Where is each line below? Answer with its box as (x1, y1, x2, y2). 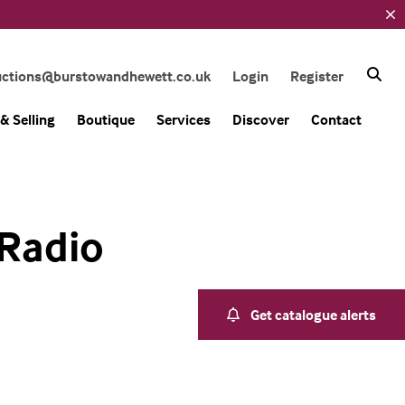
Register (290, 67, 344, 85)
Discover (232, 110, 289, 128)
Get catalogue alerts (250, 306, 376, 324)
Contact (311, 110, 362, 128)
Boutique (77, 110, 135, 128)
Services (156, 110, 211, 128)
